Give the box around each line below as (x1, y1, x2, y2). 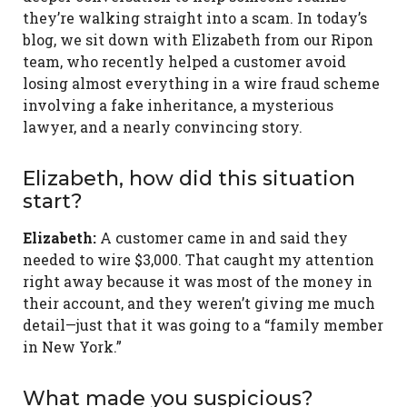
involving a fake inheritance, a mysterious (23, 95, 333, 115)
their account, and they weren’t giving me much (23, 293, 375, 313)
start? (23, 189, 83, 214)
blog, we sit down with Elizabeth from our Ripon (23, 30, 373, 50)
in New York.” (23, 337, 122, 357)
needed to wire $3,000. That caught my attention (23, 250, 374, 270)
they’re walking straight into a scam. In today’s (23, 8, 367, 28)
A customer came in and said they (96, 228, 348, 248)
